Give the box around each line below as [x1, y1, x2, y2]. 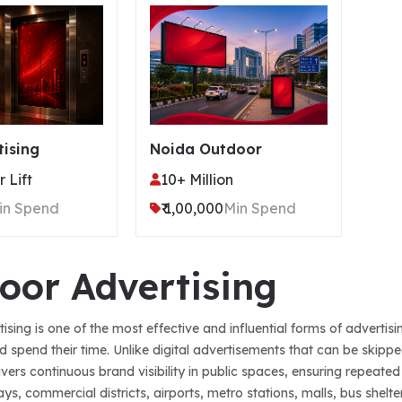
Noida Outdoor [149, 139, 262, 158]
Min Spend [223, 198, 296, 217]
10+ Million [160, 170, 233, 188]
